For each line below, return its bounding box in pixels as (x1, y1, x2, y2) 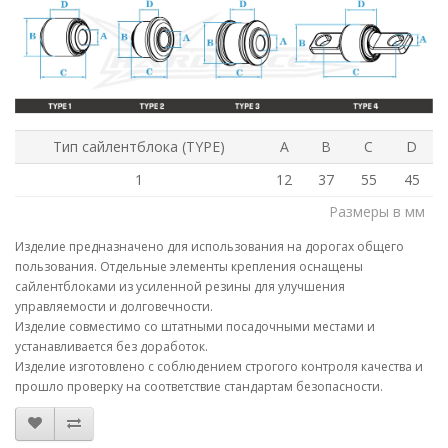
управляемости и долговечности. (15, 297, 213, 315)
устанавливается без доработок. (15, 337, 208, 355)
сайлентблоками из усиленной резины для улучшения (15, 277, 345, 295)
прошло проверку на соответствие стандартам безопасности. (15, 377, 383, 395)
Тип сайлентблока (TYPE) (53, 136, 225, 156)
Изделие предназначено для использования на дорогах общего (15, 237, 404, 255)
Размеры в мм (329, 201, 425, 221)
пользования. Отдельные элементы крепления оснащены (15, 257, 363, 275)
